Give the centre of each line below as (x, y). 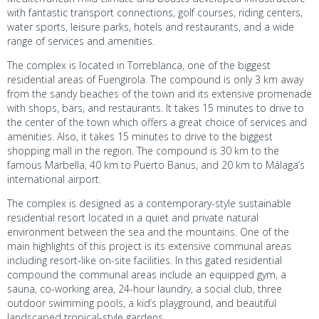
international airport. (54, 179)
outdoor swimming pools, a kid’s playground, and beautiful (142, 303)
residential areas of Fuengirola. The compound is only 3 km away (155, 79)
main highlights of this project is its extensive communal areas (149, 246)
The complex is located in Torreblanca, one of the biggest (139, 65)
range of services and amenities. (81, 41)
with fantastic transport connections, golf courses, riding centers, (155, 12)
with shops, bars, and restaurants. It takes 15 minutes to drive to (156, 108)
